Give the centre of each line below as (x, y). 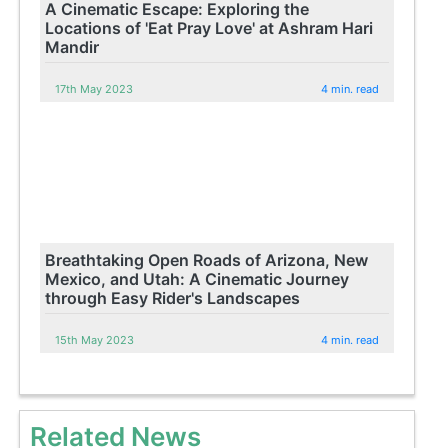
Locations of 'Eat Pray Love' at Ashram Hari (209, 27)
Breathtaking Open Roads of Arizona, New (207, 259)
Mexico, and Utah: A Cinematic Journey (197, 278)
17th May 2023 (94, 88)
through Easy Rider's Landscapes (173, 297)
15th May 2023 (95, 339)
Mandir (72, 46)
